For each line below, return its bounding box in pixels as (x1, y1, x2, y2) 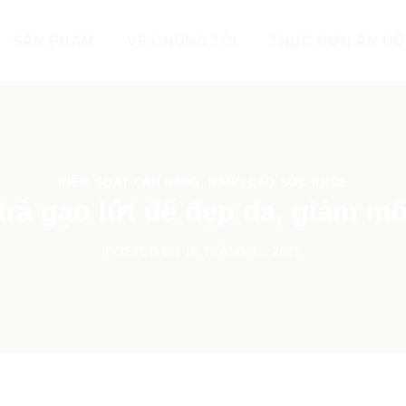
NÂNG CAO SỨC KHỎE (208, 175, 348, 189)
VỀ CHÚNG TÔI (127, 33, 237, 49)
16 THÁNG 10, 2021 (184, 245, 301, 259)
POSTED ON (105, 245, 185, 259)
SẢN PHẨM (12, 33, 94, 49)
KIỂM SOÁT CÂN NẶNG (58, 175, 200, 189)
